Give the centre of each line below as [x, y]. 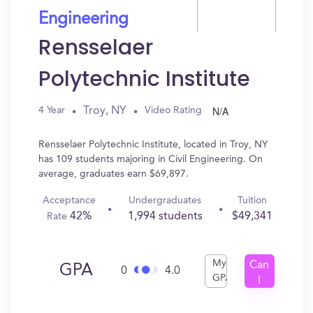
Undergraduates [165, 201]
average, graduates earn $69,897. [114, 174]
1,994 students [165, 217]
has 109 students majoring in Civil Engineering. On [151, 159]
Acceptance [70, 201]
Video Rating [173, 110]
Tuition [252, 201]
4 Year [52, 110]
